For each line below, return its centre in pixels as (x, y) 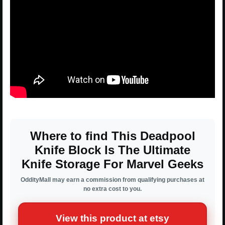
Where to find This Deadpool (113, 136)
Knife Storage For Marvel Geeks (113, 164)
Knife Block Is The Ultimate (113, 150)
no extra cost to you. (113, 189)
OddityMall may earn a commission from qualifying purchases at (113, 180)
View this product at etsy (113, 218)
